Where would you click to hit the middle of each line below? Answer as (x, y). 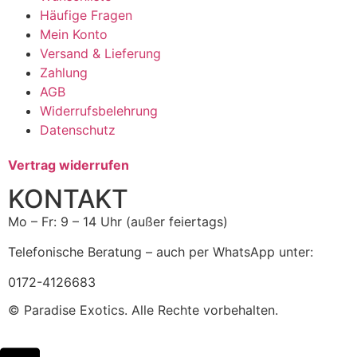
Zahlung (64, 73)
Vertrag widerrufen (69, 165)
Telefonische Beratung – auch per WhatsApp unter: (161, 252)
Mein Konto (74, 35)
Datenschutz (78, 130)
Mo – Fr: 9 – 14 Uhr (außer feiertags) (118, 221)
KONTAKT (68, 198)
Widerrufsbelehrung (99, 111)
